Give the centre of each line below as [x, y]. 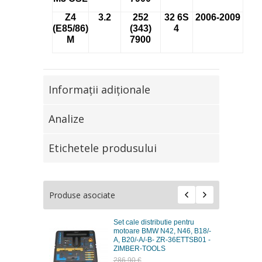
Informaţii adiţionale [99, 90]
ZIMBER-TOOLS [139, 249]
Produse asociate [82, 195]
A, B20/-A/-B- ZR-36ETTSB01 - [162, 240]
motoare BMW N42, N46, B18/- [162, 231]
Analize [66, 119]
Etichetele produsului [102, 148]
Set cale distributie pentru [154, 223]
